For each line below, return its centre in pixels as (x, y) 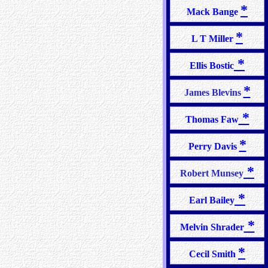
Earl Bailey (212, 200)
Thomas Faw (212, 119)
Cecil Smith (214, 254)
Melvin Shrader (212, 227)
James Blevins (214, 92)
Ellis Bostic (212, 66)
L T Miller (214, 39)
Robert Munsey (212, 173)
